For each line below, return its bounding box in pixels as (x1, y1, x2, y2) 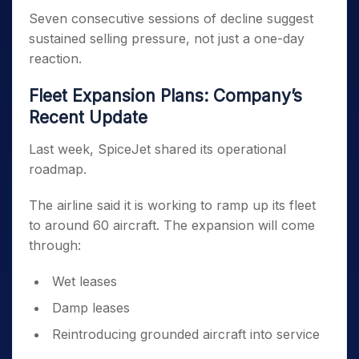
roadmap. (29, 161, 87, 178)
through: (29, 237, 81, 254)
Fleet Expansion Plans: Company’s (29, 86, 302, 107)
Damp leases (52, 300, 130, 317)
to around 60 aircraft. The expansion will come (29, 217, 315, 234)
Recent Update (29, 107, 147, 128)
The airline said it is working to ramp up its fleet (29, 197, 316, 214)
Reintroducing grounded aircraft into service (52, 326, 320, 343)
